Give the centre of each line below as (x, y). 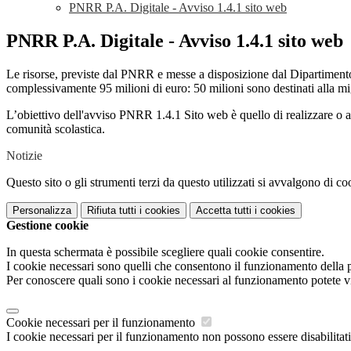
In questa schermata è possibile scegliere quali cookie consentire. (165, 252)
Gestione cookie (47, 226)
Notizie (24, 156)
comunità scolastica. (56, 129)
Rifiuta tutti (112, 211)
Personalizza (42, 211)
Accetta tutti (224, 211)
